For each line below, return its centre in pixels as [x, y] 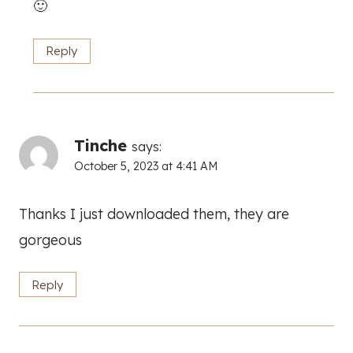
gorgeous [50, 240]
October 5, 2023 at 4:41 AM [146, 166]
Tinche [100, 145]
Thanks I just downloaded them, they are [154, 214]
